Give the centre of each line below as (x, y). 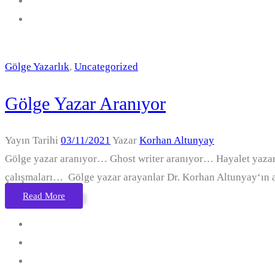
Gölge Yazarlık (37, 67)
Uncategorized (106, 67)
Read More (44, 196)
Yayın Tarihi (33, 140)
